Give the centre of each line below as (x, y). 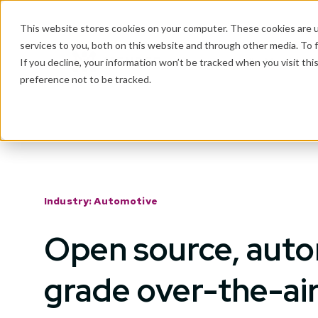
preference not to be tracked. (86, 79)
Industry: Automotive (101, 201)
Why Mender (272, 61)
